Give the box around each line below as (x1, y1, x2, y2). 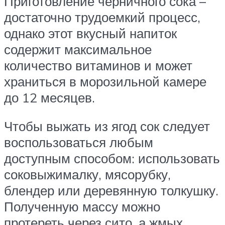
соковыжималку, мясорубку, (4, 166, 171, 183)
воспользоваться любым (4, 134, 153, 151)
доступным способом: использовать (4, 150, 220, 167)
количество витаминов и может (4, 57, 192, 73)
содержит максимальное (4, 41, 152, 57)
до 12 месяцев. (4, 89, 95, 105)
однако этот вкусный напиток (4, 25, 177, 41)
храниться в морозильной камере (4, 73, 206, 89)
